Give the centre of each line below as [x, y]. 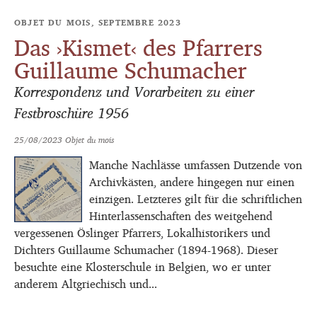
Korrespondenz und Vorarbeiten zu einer [134, 91]
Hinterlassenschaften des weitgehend [181, 215]
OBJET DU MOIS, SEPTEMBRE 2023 [98, 22]
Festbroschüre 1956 [71, 113]
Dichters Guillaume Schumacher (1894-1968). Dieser [146, 249]
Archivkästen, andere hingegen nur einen [192, 181]
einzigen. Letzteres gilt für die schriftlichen [196, 198]
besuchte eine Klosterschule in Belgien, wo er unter [143, 266]
